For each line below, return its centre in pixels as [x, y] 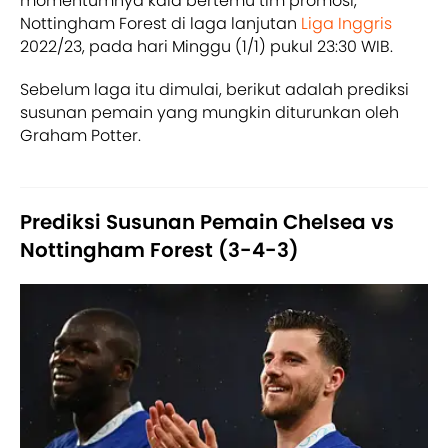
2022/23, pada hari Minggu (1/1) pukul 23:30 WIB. [206, 46]
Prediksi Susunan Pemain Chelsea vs [207, 221]
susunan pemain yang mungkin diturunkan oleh [209, 112]
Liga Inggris [346, 23]
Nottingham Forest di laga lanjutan [160, 23]
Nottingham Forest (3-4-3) [159, 249]
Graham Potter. [80, 135]
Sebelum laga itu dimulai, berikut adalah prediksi [214, 89]
